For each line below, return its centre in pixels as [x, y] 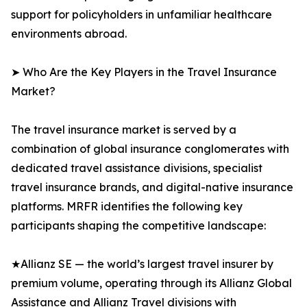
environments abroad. [69, 34]
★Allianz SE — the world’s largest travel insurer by [142, 264]
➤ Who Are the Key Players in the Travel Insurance [144, 72]
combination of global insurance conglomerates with [150, 149]
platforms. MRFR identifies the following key [127, 207]
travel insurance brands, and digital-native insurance [152, 187]
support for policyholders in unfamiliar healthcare [142, 15]
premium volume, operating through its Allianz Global [151, 283]
